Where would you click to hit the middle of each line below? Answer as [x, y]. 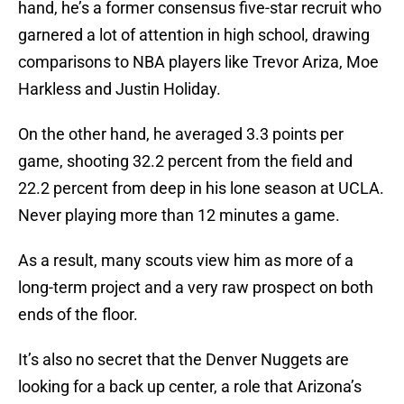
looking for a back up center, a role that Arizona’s [190, 387]
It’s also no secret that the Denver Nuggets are [184, 360]
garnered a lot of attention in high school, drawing [194, 35]
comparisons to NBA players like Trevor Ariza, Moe [198, 62]
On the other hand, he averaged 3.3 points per [181, 134]
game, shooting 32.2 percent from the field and [185, 161]
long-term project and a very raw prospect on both [196, 288]
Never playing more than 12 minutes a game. [179, 216]
